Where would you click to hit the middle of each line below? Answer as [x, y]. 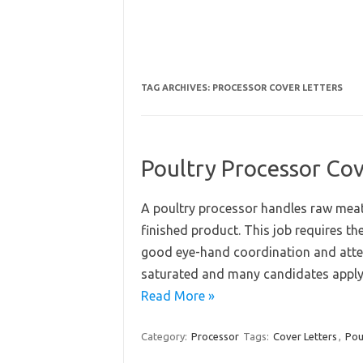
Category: [165, 336]
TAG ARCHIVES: [176, 88]
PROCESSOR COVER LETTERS [277, 88]
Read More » [177, 296]
